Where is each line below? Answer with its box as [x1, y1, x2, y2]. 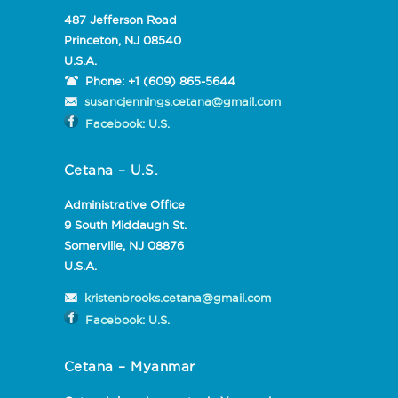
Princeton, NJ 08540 [63, 34, 181, 47]
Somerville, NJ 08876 [63, 239, 184, 252]
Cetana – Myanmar [63, 359, 195, 375]
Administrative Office [63, 198, 185, 211]
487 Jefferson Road [63, 13, 177, 27]
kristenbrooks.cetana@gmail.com [84, 291, 271, 305]
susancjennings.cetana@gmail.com [84, 95, 281, 108]
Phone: [77, 75, 128, 88]
